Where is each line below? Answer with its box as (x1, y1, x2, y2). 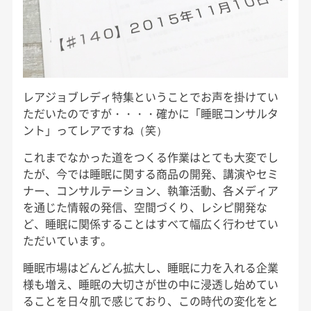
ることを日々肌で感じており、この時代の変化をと (22, 292, 278, 309)
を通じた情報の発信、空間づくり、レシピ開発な (22, 198, 267, 215)
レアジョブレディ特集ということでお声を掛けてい (22, 87, 278, 105)
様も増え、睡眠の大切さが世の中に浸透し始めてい (22, 275, 278, 292)
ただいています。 (22, 231, 112, 249)
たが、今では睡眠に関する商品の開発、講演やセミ (22, 165, 278, 182)
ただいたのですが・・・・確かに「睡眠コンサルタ (22, 104, 278, 121)
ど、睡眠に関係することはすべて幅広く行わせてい (22, 215, 278, 232)
